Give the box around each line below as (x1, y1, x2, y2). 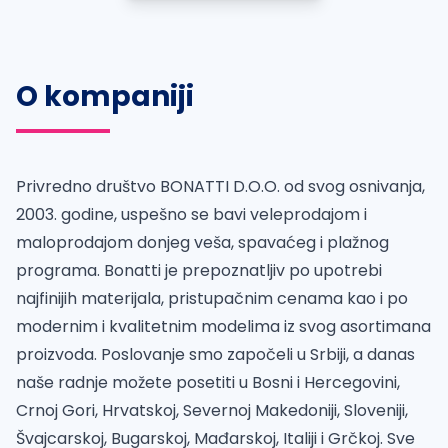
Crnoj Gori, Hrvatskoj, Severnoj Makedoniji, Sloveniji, (16, 399, 408, 422)
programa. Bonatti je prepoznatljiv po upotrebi (16, 259, 382, 282)
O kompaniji (16, 77, 194, 116)
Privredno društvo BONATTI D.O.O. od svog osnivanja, (16, 175, 425, 198)
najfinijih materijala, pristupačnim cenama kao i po (16, 287, 408, 310)
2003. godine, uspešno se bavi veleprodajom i (16, 203, 367, 226)
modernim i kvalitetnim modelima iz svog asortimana (16, 315, 431, 338)
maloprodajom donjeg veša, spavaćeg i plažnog (16, 231, 389, 254)
